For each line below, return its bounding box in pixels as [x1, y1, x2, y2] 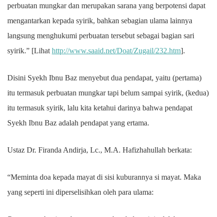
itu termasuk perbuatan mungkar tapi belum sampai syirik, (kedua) [7, 89, 209, 97]
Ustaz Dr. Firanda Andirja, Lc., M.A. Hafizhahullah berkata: [7, 146, 192, 154]
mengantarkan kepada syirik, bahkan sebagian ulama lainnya [7, 16, 192, 25]
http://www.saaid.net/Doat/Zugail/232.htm [52, 46, 181, 55]
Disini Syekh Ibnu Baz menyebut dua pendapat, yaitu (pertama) [7, 74, 201, 82]
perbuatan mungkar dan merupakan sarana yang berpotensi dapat [7, 1, 205, 10]
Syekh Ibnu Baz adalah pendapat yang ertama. [7, 119, 149, 127]
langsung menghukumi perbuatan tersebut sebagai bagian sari [7, 31, 194, 40]
